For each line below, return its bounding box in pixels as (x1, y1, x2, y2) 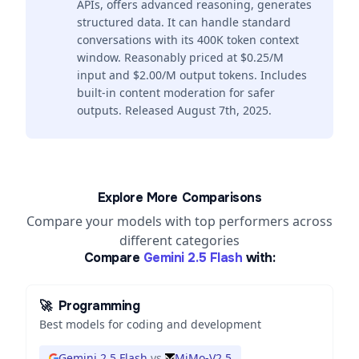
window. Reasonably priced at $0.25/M (77, 50, 284, 65)
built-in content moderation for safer (77, 85, 275, 100)
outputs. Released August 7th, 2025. (77, 103, 272, 118)
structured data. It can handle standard (77, 14, 291, 30)
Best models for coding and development (39, 317, 261, 332)
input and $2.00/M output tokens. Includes (77, 67, 307, 83)
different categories (119, 232, 240, 249)
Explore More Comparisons (97, 189, 262, 206)
